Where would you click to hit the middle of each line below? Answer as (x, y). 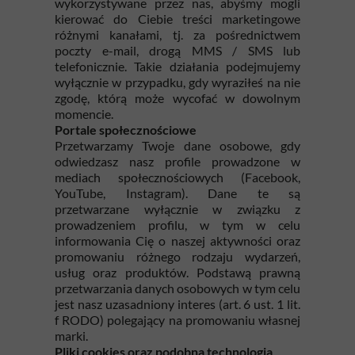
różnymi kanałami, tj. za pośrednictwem (177, 34)
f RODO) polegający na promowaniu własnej (177, 320)
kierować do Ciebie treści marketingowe (177, 19)
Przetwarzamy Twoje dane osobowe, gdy (177, 145)
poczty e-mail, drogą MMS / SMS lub (177, 50)
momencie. (84, 114)
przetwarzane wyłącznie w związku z (177, 209)
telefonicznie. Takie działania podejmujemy (177, 66)
